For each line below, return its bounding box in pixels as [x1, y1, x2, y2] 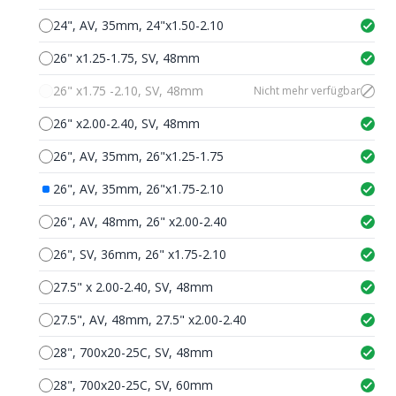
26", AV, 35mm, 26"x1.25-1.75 [52, 148, 224, 164]
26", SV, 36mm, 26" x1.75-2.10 [52, 246, 226, 263]
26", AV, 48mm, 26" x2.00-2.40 [52, 213, 227, 230]
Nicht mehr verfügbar [253, 83, 361, 98]
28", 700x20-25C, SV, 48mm [52, 344, 213, 361]
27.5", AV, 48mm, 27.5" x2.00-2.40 [52, 311, 247, 328]
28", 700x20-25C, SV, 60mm [52, 377, 213, 393]
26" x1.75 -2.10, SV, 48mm [52, 82, 203, 99]
